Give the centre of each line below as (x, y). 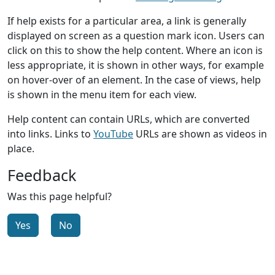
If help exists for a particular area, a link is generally (127, 21)
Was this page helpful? (60, 196)
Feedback (42, 175)
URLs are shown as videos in (200, 134)
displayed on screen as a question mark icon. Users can (136, 35)
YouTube (113, 134)
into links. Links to (50, 134)
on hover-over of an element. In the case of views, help (134, 79)
